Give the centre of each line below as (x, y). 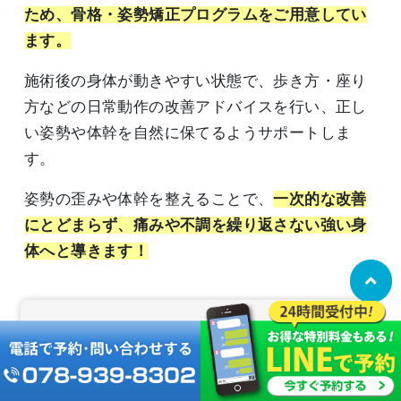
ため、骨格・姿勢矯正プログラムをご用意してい (196, 15)
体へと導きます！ (87, 252)
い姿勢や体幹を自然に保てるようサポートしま (188, 133)
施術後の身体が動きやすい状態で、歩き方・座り (196, 81)
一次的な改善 (320, 200)
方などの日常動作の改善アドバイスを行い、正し (196, 107)
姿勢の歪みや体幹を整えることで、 (149, 200)
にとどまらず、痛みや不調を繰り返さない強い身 (196, 226)
